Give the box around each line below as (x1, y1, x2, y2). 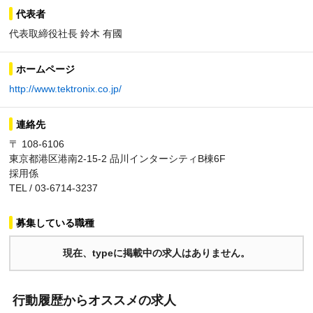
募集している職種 (16, 217, 94, 228)
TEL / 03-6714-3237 (9, 182, 98, 194)
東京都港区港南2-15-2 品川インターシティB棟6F (9, 153, 226, 164)
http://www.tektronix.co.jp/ (9, 83, 122, 94)
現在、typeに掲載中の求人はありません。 (63, 247, 250, 259)
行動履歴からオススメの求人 (12, 293, 176, 307)
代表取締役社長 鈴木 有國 (9, 28, 122, 39)
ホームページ (16, 64, 75, 75)
